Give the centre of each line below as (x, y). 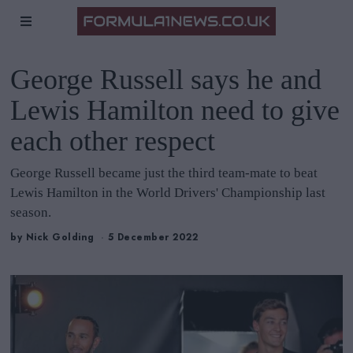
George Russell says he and (166, 80)
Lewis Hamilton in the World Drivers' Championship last (168, 193)
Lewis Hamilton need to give (175, 110)
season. (31, 212)
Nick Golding (60, 238)
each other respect (113, 141)
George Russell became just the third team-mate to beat (164, 173)
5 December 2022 (153, 238)
